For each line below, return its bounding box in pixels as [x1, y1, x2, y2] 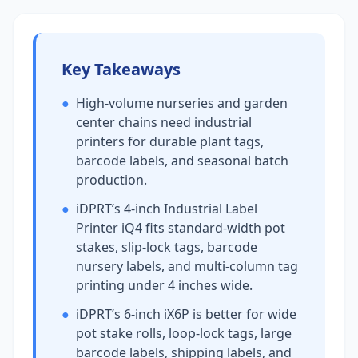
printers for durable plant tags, [76, 133, 264, 150]
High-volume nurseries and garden [76, 94, 288, 112]
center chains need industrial [76, 113, 252, 131]
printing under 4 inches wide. [76, 276, 253, 294]
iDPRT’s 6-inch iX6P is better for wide [76, 305, 296, 323]
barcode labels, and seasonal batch [76, 152, 288, 169]
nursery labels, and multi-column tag [76, 257, 298, 275]
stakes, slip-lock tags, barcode [76, 238, 257, 256]
